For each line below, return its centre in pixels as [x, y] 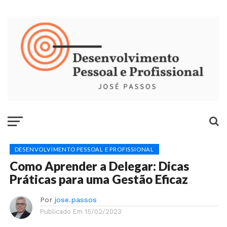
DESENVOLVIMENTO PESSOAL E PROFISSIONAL [84, 149]
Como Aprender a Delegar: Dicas [99, 166]
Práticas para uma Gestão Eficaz [99, 179]
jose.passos [75, 200]
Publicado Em [61, 212]
